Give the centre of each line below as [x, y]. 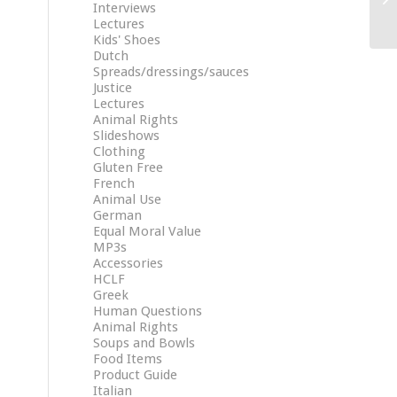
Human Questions [148, 311]
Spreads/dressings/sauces [171, 72]
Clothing [120, 152]
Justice [113, 88]
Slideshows [127, 136]
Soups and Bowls [144, 343]
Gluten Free [128, 167]
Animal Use [128, 199]
